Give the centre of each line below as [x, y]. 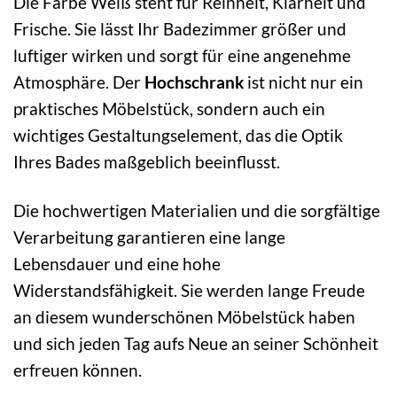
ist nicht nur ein [304, 82]
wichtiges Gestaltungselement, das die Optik [178, 136]
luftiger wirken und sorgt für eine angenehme [182, 56]
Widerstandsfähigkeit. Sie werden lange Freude [189, 291]
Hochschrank [194, 82]
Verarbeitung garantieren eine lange [149, 237]
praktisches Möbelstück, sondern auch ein [169, 109]
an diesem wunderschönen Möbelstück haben [184, 317]
